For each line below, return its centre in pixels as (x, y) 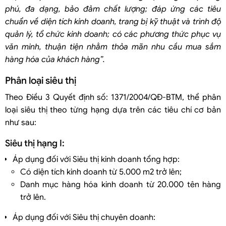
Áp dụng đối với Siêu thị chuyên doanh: (84, 217)
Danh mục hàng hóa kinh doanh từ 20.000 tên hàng (121, 184)
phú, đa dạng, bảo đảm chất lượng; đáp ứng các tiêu (113, 9)
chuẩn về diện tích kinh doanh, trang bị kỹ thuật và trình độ (113, 21)
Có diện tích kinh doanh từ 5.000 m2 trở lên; (101, 172)
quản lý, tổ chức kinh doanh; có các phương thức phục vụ (113, 34)
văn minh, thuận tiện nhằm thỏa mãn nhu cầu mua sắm (113, 47)
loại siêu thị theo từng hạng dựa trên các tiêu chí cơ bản (113, 110)
